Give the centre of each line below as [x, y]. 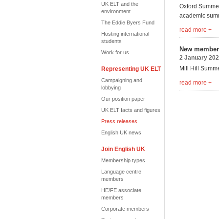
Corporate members [125, 209]
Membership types [123, 160]
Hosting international [125, 34]
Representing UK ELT [131, 69]
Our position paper [123, 99]
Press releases [119, 121]
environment [116, 11]
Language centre [121, 172]
